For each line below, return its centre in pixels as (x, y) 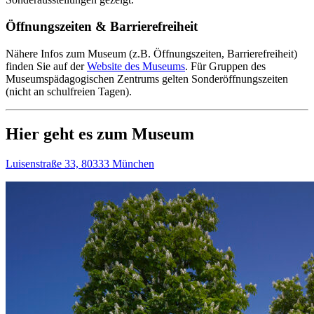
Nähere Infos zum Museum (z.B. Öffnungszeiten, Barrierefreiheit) (151, 54)
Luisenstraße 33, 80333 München (80, 163)
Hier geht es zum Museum (100, 134)
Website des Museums (136, 67)
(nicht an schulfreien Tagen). (69, 92)
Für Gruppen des (228, 67)
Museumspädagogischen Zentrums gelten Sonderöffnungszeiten (147, 79)
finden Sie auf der (46, 67)
